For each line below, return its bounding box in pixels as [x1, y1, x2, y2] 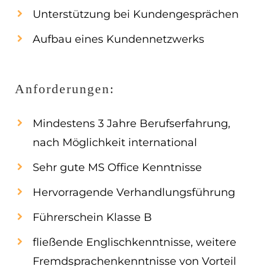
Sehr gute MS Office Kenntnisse [33, 161, 202, 174]
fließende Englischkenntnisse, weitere [33, 236, 236, 249]
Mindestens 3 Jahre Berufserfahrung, [33, 117, 230, 130]
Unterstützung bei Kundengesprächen [33, 8, 239, 21]
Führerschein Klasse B [33, 211, 152, 224]
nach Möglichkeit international [33, 136, 197, 149]
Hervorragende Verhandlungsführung [33, 186, 235, 199]
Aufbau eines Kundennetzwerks [33, 33, 204, 46]
